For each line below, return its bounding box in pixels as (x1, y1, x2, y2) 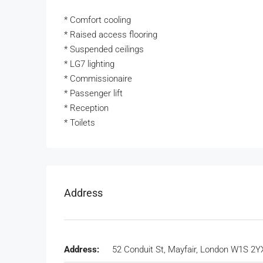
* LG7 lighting (64, 59, 114, 70)
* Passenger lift (64, 88, 123, 99)
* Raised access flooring (64, 29, 157, 41)
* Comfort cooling (64, 15, 131, 26)
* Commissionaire (64, 73, 132, 85)
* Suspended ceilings (64, 44, 144, 55)
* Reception (64, 103, 109, 114)
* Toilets (64, 117, 95, 129)
